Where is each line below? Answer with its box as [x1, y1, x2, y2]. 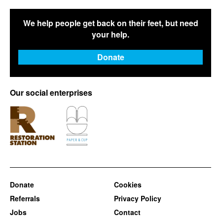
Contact [114, 207, 141, 217]
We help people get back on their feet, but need [23, 17, 198, 29]
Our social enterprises [10, 87, 92, 98]
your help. [92, 29, 129, 40]
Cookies [114, 180, 142, 189]
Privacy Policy [114, 193, 161, 203]
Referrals [10, 193, 40, 203]
